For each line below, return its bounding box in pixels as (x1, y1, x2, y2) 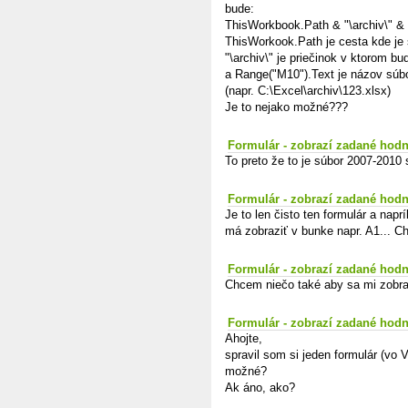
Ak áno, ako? (225, 381, 295, 394)
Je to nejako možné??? (225, 100, 348, 114)
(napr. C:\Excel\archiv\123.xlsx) (225, 84, 391, 97)
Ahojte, (225, 331, 262, 345)
